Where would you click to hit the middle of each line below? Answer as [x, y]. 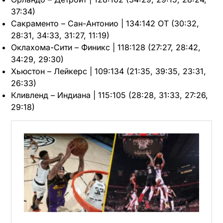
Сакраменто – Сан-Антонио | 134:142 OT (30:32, [105, 24]
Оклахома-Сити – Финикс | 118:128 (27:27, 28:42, [106, 48]
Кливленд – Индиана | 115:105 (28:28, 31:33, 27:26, [110, 95]
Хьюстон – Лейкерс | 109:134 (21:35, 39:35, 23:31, [109, 71]
